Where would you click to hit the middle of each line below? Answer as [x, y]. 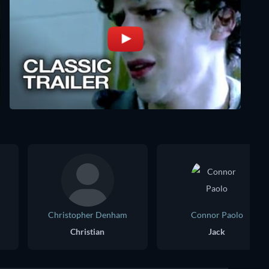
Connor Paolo [217, 214]
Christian [87, 231]
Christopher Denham [88, 214]
